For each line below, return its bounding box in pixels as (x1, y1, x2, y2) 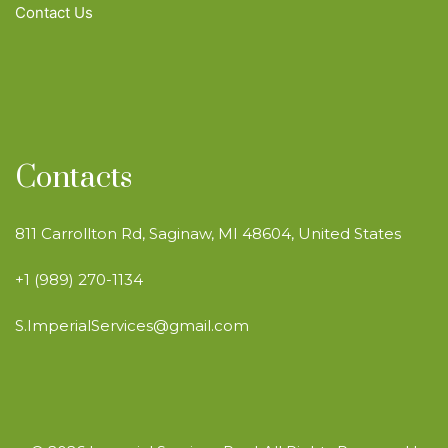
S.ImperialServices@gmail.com (15, 316, 249, 336)
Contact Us (15, 3, 93, 23)
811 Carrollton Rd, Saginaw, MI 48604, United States (15, 224, 401, 244)
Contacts (15, 159, 132, 198)
